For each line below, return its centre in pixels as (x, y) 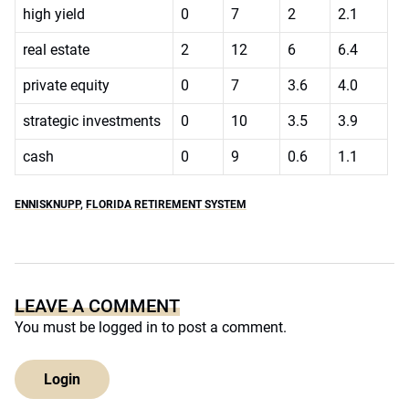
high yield (54, 14)
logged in (128, 327)
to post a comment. (222, 327)
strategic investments (92, 121)
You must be (57, 327)
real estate (56, 50)
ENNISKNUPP (47, 204)
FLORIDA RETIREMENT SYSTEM (166, 204)
